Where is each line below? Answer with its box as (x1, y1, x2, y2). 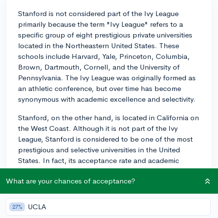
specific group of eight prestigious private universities (18, 30, 192, 39)
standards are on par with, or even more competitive (18, 166, 190, 176)
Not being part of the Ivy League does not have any (18, 195, 187, 205)
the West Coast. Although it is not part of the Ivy (18, 123, 178, 133)
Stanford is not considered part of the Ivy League (18, 8, 179, 18)
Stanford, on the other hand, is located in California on (18, 112, 199, 122)
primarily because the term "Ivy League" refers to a (18, 19, 183, 29)
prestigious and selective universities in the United (18, 145, 180, 154)
